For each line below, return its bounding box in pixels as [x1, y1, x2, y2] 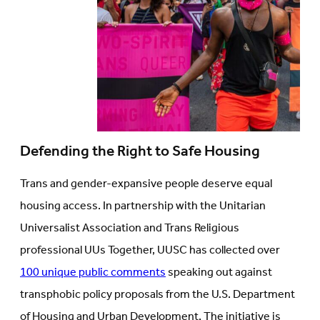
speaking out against [166, 261, 272, 284]
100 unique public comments [20, 261, 166, 284]
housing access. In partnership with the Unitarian [20, 195, 266, 218]
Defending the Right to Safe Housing [20, 138, 260, 166]
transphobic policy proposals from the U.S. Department [20, 284, 295, 306]
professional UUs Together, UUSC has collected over [20, 239, 280, 262]
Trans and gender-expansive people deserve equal [20, 173, 272, 196]
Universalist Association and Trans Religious [20, 217, 239, 240]
